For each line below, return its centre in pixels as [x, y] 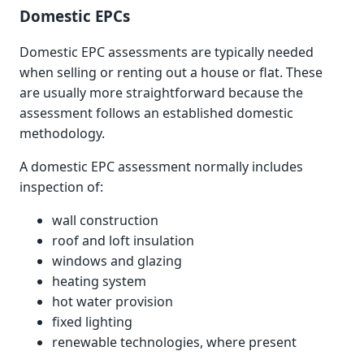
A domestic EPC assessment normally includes [161, 167]
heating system [99, 282]
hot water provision [113, 302]
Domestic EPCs [75, 15]
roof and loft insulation [123, 241]
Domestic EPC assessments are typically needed [167, 52]
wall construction [105, 221]
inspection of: [61, 187]
